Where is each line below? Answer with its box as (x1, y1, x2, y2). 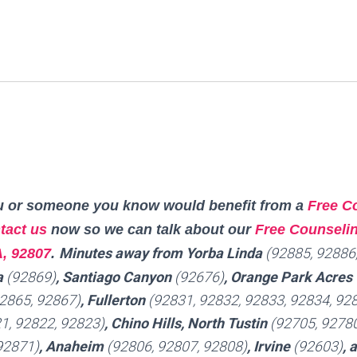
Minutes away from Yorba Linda (59, 245, 265, 261)
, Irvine (247, 338, 293, 355)
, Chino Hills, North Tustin (104, 315, 270, 331)
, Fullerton (80, 292, 148, 308)
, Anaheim (39, 338, 107, 355)
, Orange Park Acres (224, 269, 355, 285)
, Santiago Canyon (56, 269, 175, 285)
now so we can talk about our (47, 222, 255, 237)
